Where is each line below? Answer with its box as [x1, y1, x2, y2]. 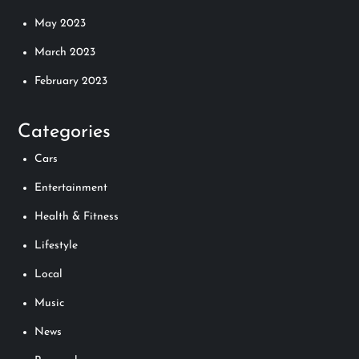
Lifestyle [34, 239, 79, 252]
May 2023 [34, 17, 87, 30]
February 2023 [34, 75, 108, 87]
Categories [18, 122, 111, 142]
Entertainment [34, 181, 108, 194]
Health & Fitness [34, 210, 119, 223]
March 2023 [34, 46, 96, 58]
